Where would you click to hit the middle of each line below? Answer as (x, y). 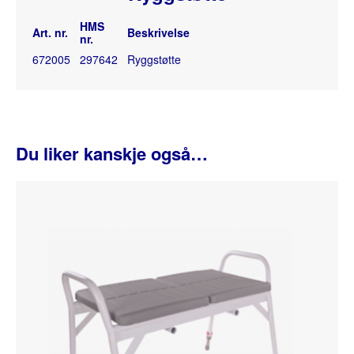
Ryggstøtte (154, 59)
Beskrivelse (158, 32)
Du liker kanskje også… (112, 153)
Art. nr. (50, 32)
